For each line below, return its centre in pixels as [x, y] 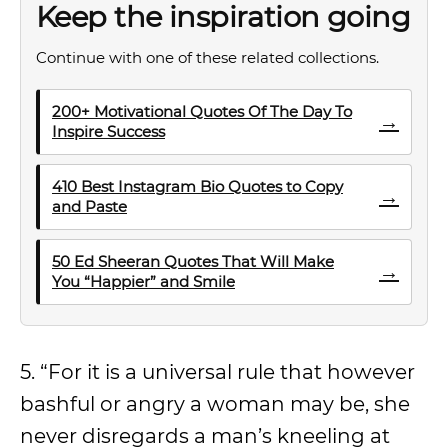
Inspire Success [108, 131]
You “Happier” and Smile [143, 281]
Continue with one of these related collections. [207, 57]
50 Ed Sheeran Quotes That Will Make [193, 261]
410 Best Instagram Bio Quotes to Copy [197, 186]
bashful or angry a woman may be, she [215, 404]
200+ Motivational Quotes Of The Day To [202, 111]
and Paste [89, 206]
